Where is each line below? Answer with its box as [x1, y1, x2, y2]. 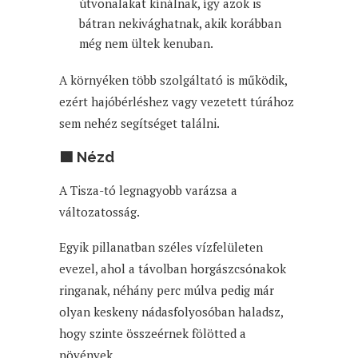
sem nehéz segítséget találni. [59, 114, 220, 131]
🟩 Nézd [59, 148, 114, 165]
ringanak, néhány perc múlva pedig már [59, 281, 274, 298]
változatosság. [59, 203, 140, 220]
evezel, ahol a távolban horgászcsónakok [59, 260, 286, 276]
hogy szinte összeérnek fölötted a [59, 324, 246, 341]
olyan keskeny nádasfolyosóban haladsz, [59, 303, 283, 320]
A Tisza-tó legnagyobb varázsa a [59, 181, 237, 198]
